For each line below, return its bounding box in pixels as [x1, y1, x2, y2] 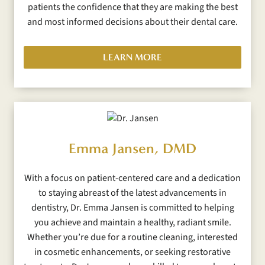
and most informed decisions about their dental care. [27, 15, 238, 29]
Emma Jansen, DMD [69, 140, 196, 157]
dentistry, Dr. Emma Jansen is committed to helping [31, 201, 234, 214]
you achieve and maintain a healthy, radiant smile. [34, 215, 231, 229]
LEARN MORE [103, 51, 162, 63]
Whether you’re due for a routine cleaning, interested [27, 230, 238, 244]
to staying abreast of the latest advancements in [38, 186, 227, 199]
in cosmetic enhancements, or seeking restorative [34, 245, 231, 258]
